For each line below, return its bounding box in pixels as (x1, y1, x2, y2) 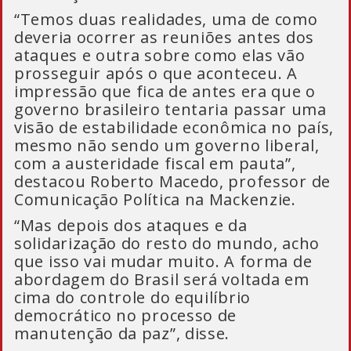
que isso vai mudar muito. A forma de (14, 251, 313, 272)
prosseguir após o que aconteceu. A (14, 63, 298, 84)
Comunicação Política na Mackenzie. (14, 189, 296, 210)
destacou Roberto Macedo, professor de (14, 171, 331, 192)
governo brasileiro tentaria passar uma (14, 99, 327, 120)
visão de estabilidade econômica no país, (14, 117, 335, 138)
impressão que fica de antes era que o (14, 81, 316, 102)
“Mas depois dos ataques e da (14, 215, 248, 236)
